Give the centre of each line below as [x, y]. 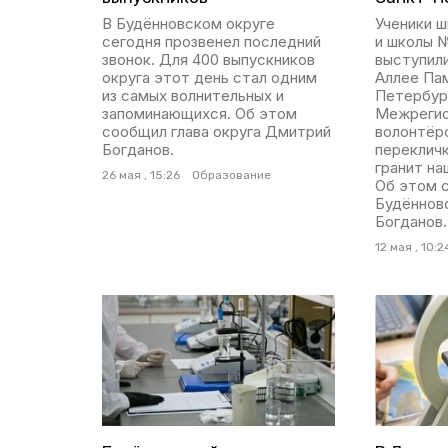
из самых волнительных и [193, 95]
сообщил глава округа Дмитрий [216, 131]
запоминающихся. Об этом [199, 113]
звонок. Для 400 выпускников [208, 59]
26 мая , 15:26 [141, 174]
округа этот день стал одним [209, 77]
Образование [231, 174]
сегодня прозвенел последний [211, 41]
